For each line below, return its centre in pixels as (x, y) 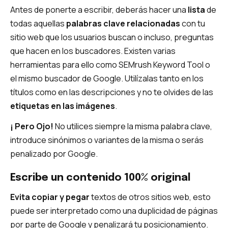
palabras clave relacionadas (123, 24)
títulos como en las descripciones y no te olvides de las (112, 92)
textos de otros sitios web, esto (150, 197)
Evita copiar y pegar (50, 197)
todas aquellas (38, 24)
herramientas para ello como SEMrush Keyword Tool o (110, 65)
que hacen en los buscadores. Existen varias (93, 51)
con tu (193, 24)
